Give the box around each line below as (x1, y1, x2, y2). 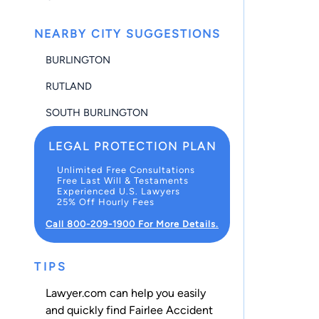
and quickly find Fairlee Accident (46, 303, 213, 317)
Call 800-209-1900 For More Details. (46, 218, 219, 229)
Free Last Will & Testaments (57, 174, 189, 186)
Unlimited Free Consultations (57, 164, 195, 175)
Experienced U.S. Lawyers (57, 185, 180, 197)
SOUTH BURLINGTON (46, 106, 148, 120)
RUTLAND (46, 79, 92, 93)
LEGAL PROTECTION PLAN (48, 139, 216, 153)
